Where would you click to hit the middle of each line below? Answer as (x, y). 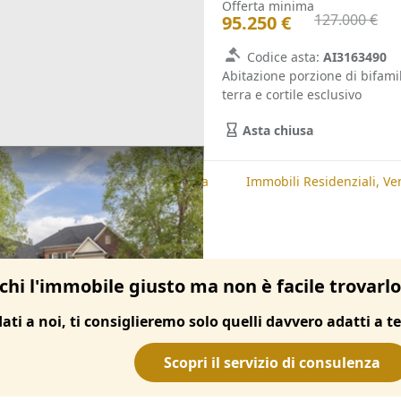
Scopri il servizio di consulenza (272, 363)
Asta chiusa (277, 130)
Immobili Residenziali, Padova (119, 181)
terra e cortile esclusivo (292, 94)
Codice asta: (283, 57)
